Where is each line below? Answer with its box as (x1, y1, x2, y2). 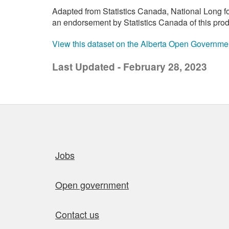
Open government (55, 178, 129, 191)
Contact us (55, 208, 99, 221)
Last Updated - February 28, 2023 (52, 60, 207, 74)
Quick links (37, 139, 96, 154)
